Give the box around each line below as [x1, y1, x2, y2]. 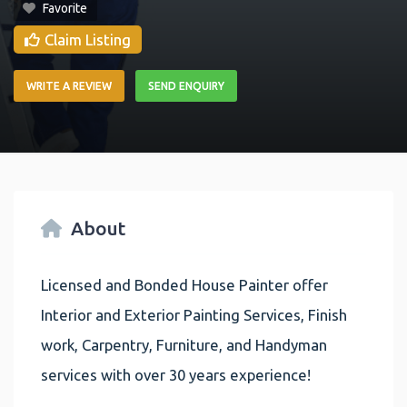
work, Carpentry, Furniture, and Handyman [41, 335, 327, 353]
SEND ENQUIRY [148, 80, 224, 93]
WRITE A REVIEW [26, 80, 112, 93]
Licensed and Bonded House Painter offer [41, 275, 328, 293]
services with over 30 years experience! [41, 365, 311, 383]
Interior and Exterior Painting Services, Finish [41, 305, 347, 323]
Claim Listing [45, 31, 131, 49]
